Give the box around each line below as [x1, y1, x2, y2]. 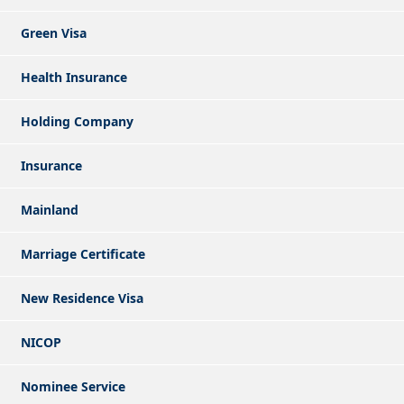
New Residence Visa [21, 289, 143, 307]
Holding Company [21, 112, 133, 130]
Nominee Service [21, 377, 125, 395]
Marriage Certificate [21, 244, 145, 262]
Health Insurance [21, 68, 127, 86]
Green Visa [21, 23, 87, 41]
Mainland [21, 200, 78, 218]
